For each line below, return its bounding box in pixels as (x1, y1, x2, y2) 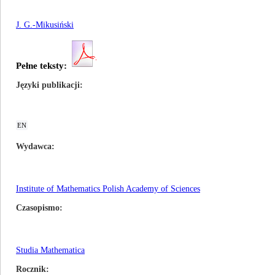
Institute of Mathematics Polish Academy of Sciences (16, 184, 200, 193)
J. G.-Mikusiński (16, 20, 74, 29)
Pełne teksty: (16, 61, 67, 71)
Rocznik (16, 265, 46, 274)
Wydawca (16, 142, 52, 151)
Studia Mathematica (16, 246, 85, 255)
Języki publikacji (16, 80, 80, 90)
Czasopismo (16, 203, 60, 212)
